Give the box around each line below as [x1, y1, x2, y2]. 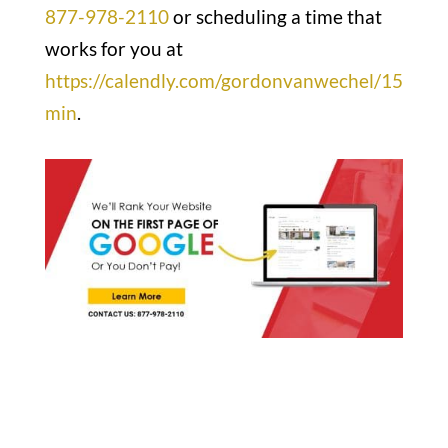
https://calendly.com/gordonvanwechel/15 [44, 68, 403, 92]
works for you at [44, 36, 183, 60]
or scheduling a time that [168, 4, 382, 28]
